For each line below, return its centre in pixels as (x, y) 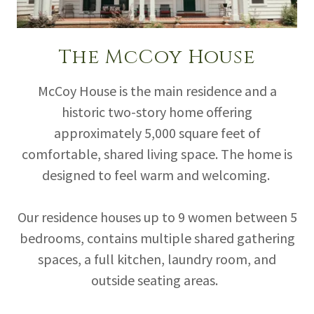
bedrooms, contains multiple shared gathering (157, 238)
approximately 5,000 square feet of (157, 132)
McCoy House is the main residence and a (157, 90)
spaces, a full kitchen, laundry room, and (157, 259)
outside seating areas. (157, 280)
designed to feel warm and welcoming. (157, 175)
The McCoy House (157, 57)
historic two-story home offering (157, 111)
